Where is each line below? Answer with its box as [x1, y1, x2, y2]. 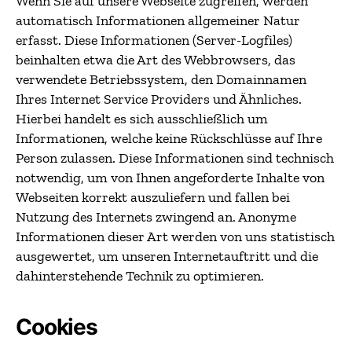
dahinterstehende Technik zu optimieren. [16, 267, 264, 284]
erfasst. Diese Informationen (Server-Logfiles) [16, 31, 292, 49]
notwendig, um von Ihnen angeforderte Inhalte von [16, 169, 324, 186]
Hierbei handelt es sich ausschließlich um [16, 110, 268, 127]
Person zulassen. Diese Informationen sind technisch [16, 149, 334, 167]
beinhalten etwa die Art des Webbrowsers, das [16, 51, 295, 68]
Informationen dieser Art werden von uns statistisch [16, 228, 335, 245]
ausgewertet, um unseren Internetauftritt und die [16, 247, 318, 265]
